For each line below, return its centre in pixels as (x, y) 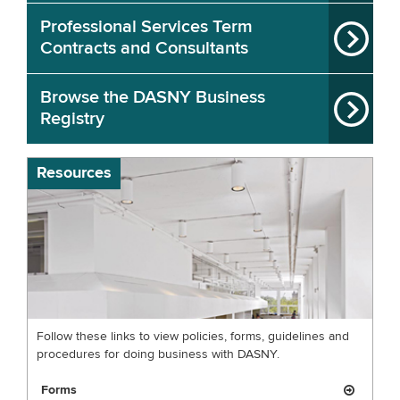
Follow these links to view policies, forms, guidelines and (193, 337)
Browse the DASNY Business (153, 98)
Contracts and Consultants (144, 49)
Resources (74, 173)
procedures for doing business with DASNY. (158, 354)
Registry (72, 119)
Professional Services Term (146, 27)
